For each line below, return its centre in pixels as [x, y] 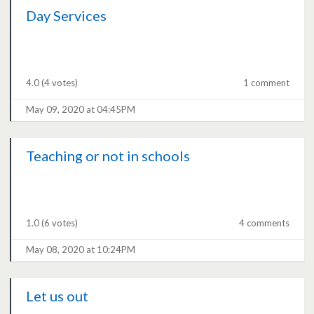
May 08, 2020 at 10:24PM [81, 250]
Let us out [57, 296]
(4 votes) [60, 83]
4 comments [264, 223]
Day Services [67, 16]
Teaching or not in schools [108, 156]
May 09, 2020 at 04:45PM [81, 110]
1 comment [266, 83]
